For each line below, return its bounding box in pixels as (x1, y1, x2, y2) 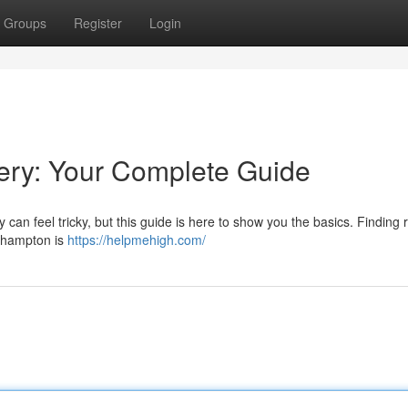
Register (74, 14, 122, 32)
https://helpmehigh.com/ (67, 230, 206, 249)
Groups (4, 14, 46, 32)
